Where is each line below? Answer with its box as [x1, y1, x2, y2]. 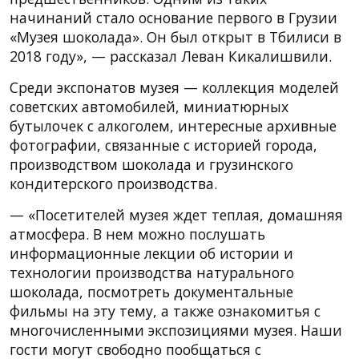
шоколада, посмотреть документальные [10, 281, 293, 301]
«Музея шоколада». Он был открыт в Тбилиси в [10, 26, 341, 46]
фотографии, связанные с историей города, [10, 135, 317, 155]
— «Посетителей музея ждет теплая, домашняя [10, 204, 343, 224]
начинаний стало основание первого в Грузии [10, 7, 337, 27]
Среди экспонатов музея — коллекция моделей [10, 77, 339, 97]
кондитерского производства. [10, 173, 217, 193]
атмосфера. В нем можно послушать [10, 224, 265, 244]
